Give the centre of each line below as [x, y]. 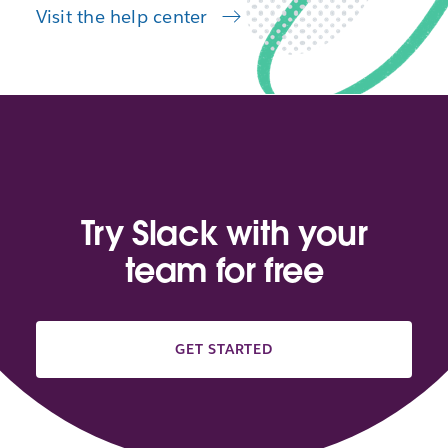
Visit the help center [124, 17]
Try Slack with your [224, 233]
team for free [224, 270]
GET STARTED [224, 348]
